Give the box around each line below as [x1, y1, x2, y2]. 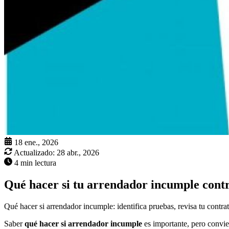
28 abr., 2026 [57, 148, 99, 157]
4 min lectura [14, 158, 56, 168]
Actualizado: [14, 148, 55, 157]
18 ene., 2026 [14, 138, 58, 147]
